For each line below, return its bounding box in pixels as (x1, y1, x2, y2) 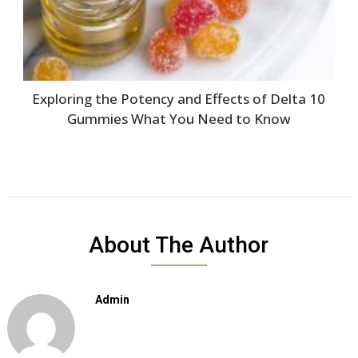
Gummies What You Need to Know (66, 109, 291, 129)
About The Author (89, 232, 269, 259)
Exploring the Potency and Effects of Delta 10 (32, 89, 326, 109)
